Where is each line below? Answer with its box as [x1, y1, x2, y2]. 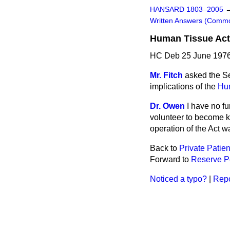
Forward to [150, 155, 191, 164]
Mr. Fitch [150, 71, 183, 80]
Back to [150, 144, 179, 152]
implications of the [150, 82, 218, 91]
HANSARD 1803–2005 [150, 6, 223, 13]
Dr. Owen [150, 102, 185, 110]
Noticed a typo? [150, 175, 207, 183]
